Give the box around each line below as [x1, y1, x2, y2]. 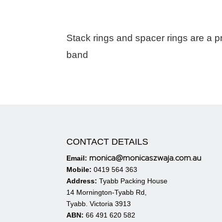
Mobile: [66, 166, 92, 174]
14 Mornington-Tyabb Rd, [66, 188, 147, 197]
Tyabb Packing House [99, 177, 168, 185]
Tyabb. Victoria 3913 [66, 200, 131, 208]
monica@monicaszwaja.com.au [89, 152, 202, 165]
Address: [66, 177, 100, 185]
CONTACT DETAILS [66, 137, 149, 147]
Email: [66, 154, 88, 163]
